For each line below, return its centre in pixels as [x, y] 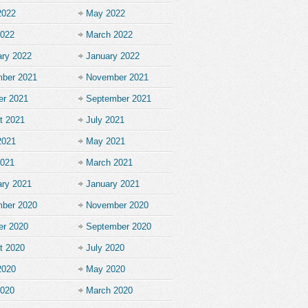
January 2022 [113, 56]
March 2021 [109, 163]
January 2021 [113, 184]
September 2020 [119, 227]
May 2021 [106, 141]
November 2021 [117, 77]
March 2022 [109, 35]
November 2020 [117, 205]
